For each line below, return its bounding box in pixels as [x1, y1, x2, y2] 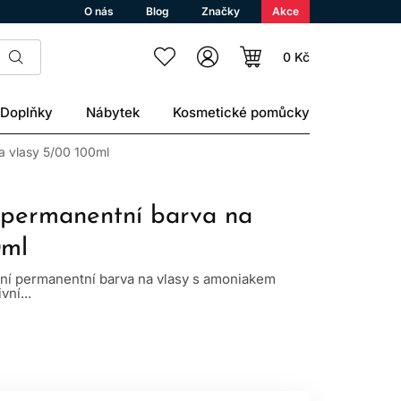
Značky [201, 4, 240, 18]
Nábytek [86, 104, 140, 121]
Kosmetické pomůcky [173, 104, 310, 121]
